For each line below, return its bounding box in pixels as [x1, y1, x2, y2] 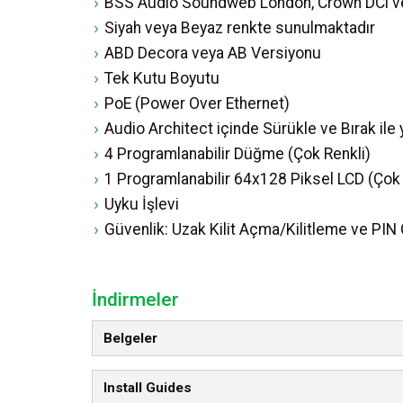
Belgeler [103, 330, 157, 346]
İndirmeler [92, 289, 179, 310]
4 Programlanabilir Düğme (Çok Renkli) [104, 145, 371, 163]
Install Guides [103, 380, 192, 396]
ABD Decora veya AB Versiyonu [104, 44, 321, 62]
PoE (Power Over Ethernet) [104, 94, 290, 112]
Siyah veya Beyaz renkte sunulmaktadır [104, 19, 375, 37]
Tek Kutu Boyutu [104, 69, 219, 87]
